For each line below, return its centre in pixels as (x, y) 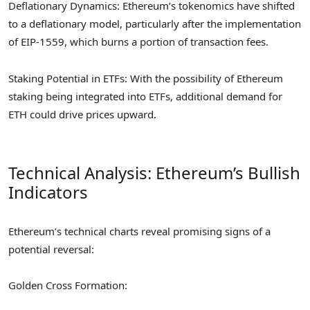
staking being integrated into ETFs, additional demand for (145, 96)
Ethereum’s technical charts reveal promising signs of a (139, 231)
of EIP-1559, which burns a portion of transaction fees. (138, 42)
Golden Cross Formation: (68, 285)
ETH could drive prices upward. (82, 114)
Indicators (48, 192)
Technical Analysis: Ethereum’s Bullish (154, 173)
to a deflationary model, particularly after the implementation (155, 24)
